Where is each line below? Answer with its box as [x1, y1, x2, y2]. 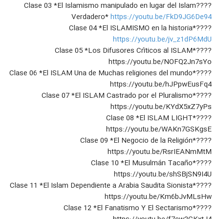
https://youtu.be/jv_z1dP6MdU [113, 34, 212, 46]
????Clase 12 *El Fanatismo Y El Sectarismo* [64, 202, 196, 215]
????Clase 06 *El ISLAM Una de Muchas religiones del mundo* [9, 67, 196, 80]
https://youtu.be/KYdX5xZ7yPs [110, 101, 212, 113]
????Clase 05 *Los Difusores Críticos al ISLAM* [55, 45, 196, 57]
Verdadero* [71, 11, 110, 23]
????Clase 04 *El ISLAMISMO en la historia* [196, 22, 212, 35]
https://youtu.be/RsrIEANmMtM [108, 146, 212, 158]
